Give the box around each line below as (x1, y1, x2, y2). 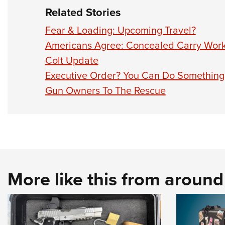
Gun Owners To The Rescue (45, 82, 166, 98)
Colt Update (45, 52, 98, 68)
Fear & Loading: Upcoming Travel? (45, 22, 196, 38)
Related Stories (45, 4, 121, 21)
